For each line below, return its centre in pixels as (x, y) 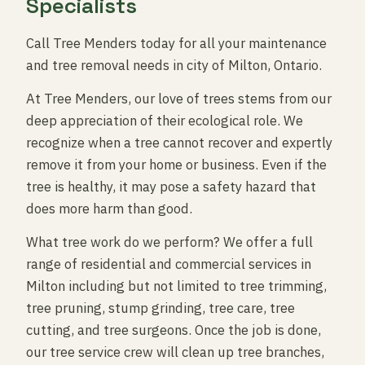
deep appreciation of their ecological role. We (165, 121)
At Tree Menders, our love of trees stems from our (179, 99)
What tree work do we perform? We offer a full (169, 242)
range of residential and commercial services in (169, 264)
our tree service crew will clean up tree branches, (175, 352)
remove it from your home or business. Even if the (176, 165)
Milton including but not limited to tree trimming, (176, 286)
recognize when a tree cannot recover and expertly (179, 143)
